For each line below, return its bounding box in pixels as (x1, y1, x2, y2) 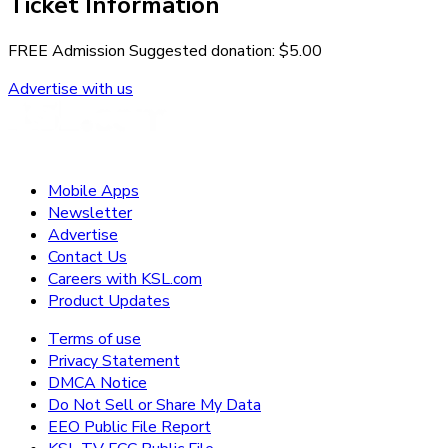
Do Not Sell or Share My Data (48, 394, 261, 417)
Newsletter (48, 202, 132, 225)
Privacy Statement (48, 350, 180, 373)
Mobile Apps (48, 180, 139, 203)
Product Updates (48, 290, 170, 313)
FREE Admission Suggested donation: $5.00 (8, 40, 322, 63)
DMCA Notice (48, 372, 147, 395)
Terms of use (48, 328, 141, 351)
